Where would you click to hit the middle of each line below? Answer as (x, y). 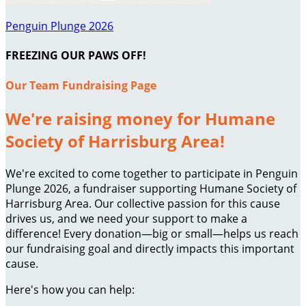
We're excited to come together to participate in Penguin (152, 173)
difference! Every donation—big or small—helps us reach (152, 233)
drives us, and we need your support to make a (126, 218)
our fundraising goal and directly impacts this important (150, 248)
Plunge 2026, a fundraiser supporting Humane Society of (151, 188)
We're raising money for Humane (140, 118)
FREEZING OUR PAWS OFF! (76, 56)
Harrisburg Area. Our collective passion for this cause (143, 203)
